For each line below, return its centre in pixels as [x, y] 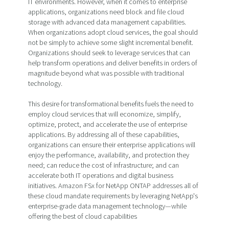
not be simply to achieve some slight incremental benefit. [111, 43]
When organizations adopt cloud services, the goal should [113, 32]
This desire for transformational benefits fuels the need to [111, 104]
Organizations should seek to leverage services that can [109, 53]
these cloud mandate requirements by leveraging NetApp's [113, 196]
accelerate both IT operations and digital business [101, 176]
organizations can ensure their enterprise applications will [112, 145]
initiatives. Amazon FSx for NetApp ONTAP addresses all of [113, 186]
